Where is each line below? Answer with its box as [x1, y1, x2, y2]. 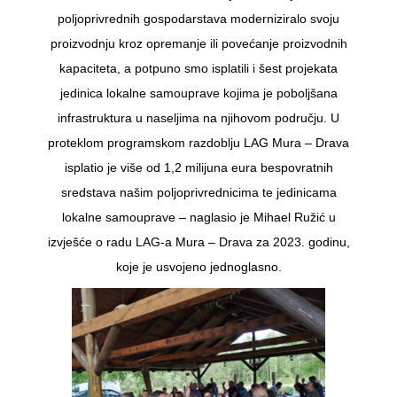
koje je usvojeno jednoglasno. [115, 259, 282, 274]
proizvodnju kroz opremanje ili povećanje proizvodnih [50, 35, 347, 51]
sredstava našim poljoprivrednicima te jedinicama [60, 184, 337, 199]
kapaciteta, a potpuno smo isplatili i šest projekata [59, 60, 338, 75]
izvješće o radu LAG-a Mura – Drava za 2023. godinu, [47, 234, 350, 249]
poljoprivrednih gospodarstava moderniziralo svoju [58, 11, 339, 26]
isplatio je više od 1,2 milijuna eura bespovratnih [64, 160, 333, 175]
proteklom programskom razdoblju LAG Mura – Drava [48, 135, 349, 150]
